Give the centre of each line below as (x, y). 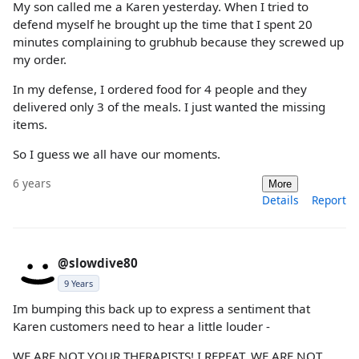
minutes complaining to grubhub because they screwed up (178, 41)
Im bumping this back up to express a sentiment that (161, 308)
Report (329, 200)
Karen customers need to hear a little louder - (141, 326)
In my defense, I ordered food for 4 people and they (160, 89)
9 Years (79, 283)
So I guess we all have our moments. (117, 154)
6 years (32, 183)
